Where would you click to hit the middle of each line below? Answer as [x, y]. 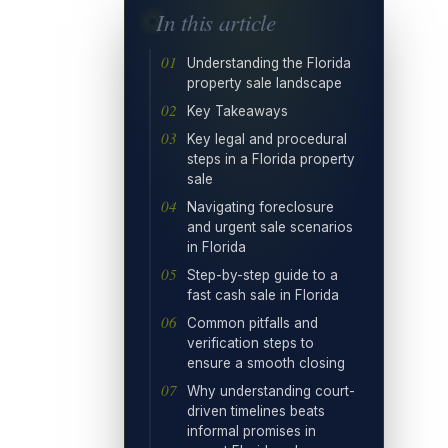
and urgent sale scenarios [270, 226]
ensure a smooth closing [266, 362]
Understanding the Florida [269, 62]
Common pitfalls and [252, 322]
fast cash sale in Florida [263, 294]
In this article [216, 21]
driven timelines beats [256, 410]
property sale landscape [264, 82]
